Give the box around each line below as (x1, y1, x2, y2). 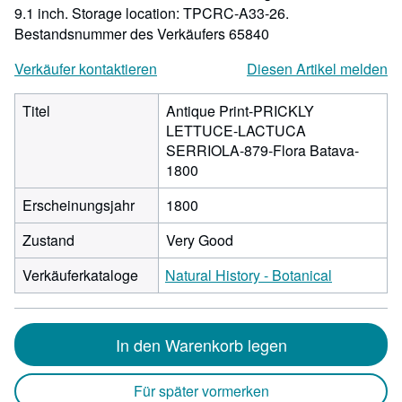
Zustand (22, 230, 74, 250)
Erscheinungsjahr (22, 195, 135, 215)
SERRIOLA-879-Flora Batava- (166, 140, 359, 161)
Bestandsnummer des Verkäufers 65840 (14, 23, 269, 44)
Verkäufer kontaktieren (14, 58, 157, 79)
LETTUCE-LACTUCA (166, 120, 306, 141)
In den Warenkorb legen (115, 333, 287, 356)
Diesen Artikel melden (247, 58, 388, 79)
